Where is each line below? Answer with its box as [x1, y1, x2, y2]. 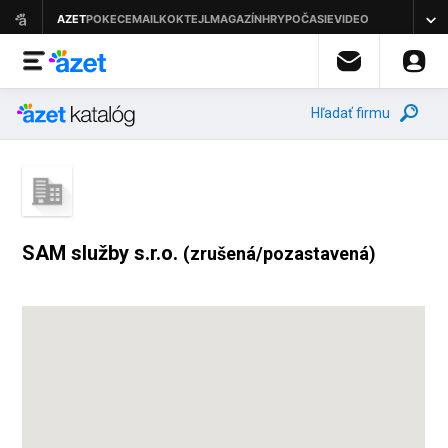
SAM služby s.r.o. [22, 241, 184, 265]
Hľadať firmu [311, 105, 390, 121]
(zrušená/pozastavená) [183, 243, 377, 264]
